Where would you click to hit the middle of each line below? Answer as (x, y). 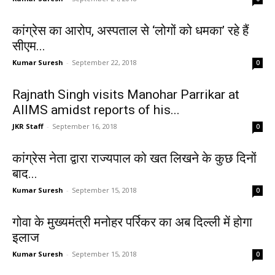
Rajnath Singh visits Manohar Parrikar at (126, 95)
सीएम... (29, 46)
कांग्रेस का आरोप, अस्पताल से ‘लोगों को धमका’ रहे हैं (130, 31)
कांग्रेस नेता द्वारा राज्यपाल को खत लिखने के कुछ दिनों (134, 158)
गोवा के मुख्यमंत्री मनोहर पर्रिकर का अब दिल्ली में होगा (132, 222)
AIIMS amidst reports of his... (96, 110)
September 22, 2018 (104, 62)
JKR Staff (28, 126)
